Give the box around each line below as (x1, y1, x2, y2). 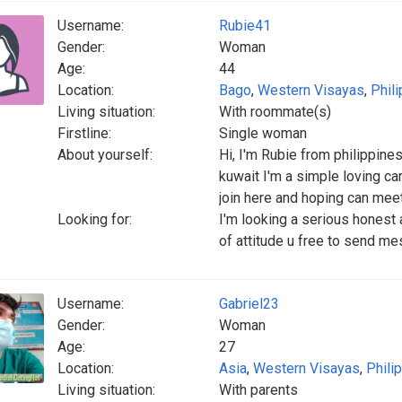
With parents (219, 381, 298, 398)
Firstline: (57, 125, 111, 142)
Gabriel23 (219, 295, 279, 312)
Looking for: (57, 211, 132, 228)
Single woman (219, 125, 307, 142)
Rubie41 (219, 17, 271, 34)
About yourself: (57, 146, 153, 163)
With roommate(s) (219, 103, 331, 120)
